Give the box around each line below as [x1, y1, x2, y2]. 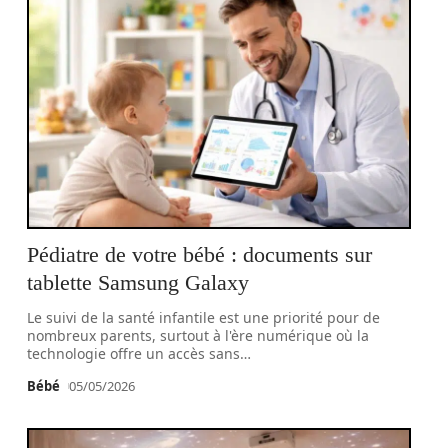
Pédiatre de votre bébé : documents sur [27, 242, 373, 267]
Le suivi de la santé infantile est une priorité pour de [27, 308, 381, 327]
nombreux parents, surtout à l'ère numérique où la [27, 326, 370, 345]
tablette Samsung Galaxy [27, 270, 250, 295]
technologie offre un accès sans [27, 344, 241, 363]
